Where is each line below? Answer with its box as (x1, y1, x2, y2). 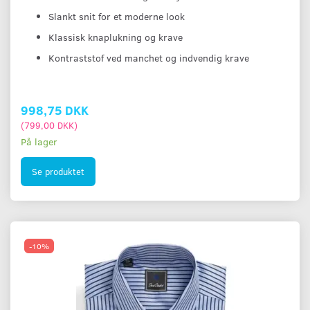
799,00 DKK (24, 119, 74, 131)
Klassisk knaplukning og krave (48, 30, 183, 44)
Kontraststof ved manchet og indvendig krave (48, 51, 249, 65)
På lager (21, 135, 57, 149)
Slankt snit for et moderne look (48, 10, 185, 24)
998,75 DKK (21, 101, 89, 119)
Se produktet (32, 165, 84, 178)
